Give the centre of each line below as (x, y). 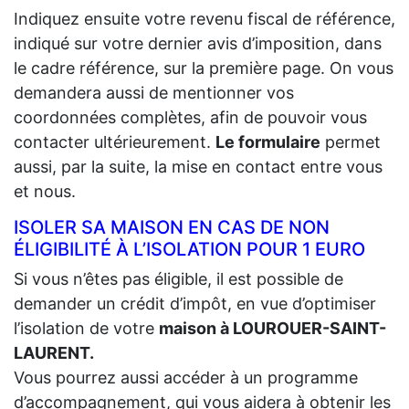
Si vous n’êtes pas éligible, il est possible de (178, 278)
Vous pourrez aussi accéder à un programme (186, 377)
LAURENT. (54, 352)
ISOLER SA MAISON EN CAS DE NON (172, 227)
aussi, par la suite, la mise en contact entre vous (198, 166)
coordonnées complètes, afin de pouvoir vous (190, 117)
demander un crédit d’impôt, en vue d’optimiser (195, 303)
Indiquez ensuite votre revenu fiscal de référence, (204, 18)
